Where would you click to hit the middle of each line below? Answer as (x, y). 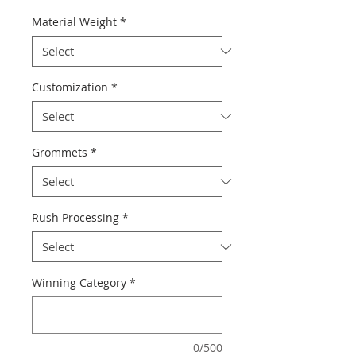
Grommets (60, 152)
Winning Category (79, 282)
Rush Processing (75, 217)
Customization (70, 87)
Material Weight (74, 22)
